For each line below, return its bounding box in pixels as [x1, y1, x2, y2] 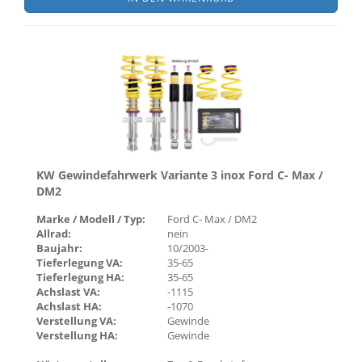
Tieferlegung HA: [36, 270, 124, 284]
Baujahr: [36, 241, 82, 255]
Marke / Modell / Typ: [36, 212, 145, 226]
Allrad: [36, 226, 71, 241]
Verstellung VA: [36, 314, 116, 328]
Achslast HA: [36, 299, 102, 314]
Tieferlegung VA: [36, 255, 123, 270]
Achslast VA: [36, 284, 100, 299]
